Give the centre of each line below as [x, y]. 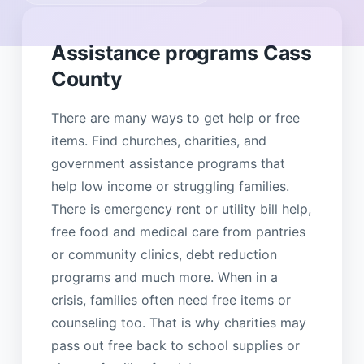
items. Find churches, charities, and [158, 140]
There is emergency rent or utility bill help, [181, 208]
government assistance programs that [168, 163]
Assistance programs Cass [181, 52]
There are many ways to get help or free [175, 117]
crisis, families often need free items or [171, 299]
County [87, 78]
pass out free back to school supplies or [175, 345]
